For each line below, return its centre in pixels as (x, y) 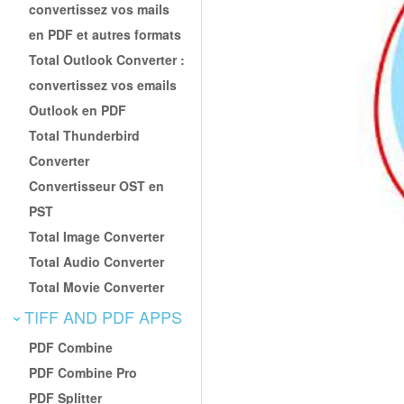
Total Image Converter (97, 236)
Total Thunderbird (85, 135)
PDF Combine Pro (83, 372)
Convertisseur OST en (97, 185)
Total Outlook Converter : (107, 59)
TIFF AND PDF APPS (101, 316)
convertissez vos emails (103, 84)
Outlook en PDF (78, 110)
